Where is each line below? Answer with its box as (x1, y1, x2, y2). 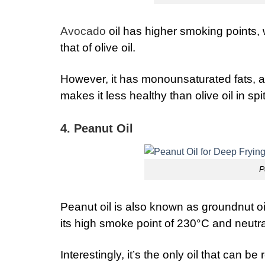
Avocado (60, 25, 106, 38)
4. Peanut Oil (60, 122, 133, 135)
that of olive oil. (60, 41, 135, 54)
